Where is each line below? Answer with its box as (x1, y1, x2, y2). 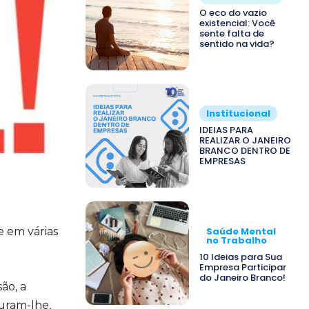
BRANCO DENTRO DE (199, 143, 290, 157)
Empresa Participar (199, 260, 286, 274)
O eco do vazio (199, 6, 267, 19)
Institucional (206, 106, 270, 120)
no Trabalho (206, 233, 267, 247)
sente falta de (199, 26, 264, 40)
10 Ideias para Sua (199, 250, 282, 263)
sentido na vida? (199, 37, 275, 50)
